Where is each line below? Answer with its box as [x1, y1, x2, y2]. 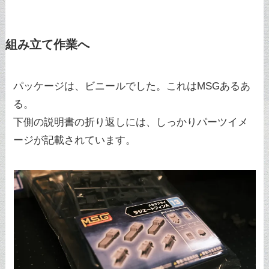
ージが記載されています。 [13, 134, 136, 146]
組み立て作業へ [5, 37, 89, 51]
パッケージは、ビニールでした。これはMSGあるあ [13, 80, 251, 92]
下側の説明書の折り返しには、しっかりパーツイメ [13, 116, 249, 128]
